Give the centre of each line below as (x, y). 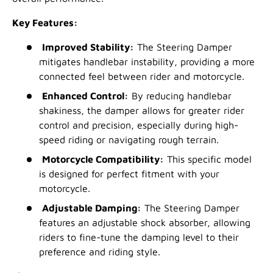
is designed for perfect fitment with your (129, 174)
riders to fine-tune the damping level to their (139, 237)
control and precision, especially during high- (139, 125)
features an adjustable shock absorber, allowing (145, 223)
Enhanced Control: (85, 96)
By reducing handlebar (182, 96)
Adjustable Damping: (92, 208)
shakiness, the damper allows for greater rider (142, 111)
